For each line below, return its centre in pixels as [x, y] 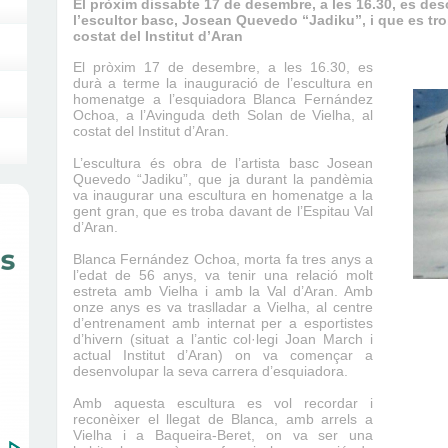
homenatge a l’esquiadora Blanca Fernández [223, 99]
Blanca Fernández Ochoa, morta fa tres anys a [223, 259]
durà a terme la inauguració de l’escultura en [223, 83]
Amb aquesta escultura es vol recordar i [223, 403]
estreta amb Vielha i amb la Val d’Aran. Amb [223, 291]
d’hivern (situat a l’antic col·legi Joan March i [223, 339]
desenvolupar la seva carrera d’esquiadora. [210, 371]
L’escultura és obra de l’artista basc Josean [223, 163]
